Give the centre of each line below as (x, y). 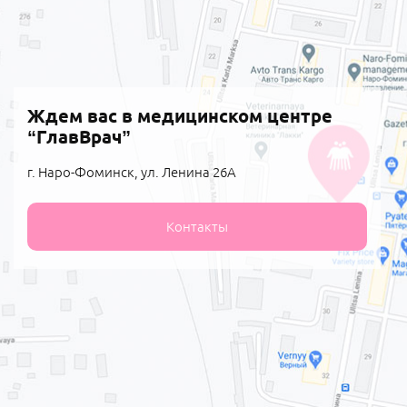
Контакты (197, 226)
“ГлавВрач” (79, 136)
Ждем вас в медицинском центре (180, 115)
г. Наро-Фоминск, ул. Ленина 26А (132, 172)
